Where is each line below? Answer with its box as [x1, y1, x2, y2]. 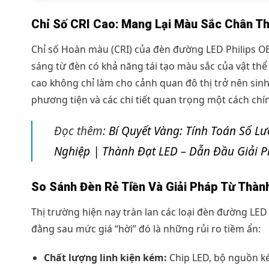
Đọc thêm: [53, 122, 109, 139]
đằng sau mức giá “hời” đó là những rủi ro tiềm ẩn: [31, 222, 261, 235]
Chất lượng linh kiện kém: [43, 251, 167, 265]
